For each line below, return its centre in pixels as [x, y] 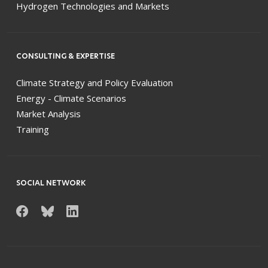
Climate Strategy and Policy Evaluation [95, 82]
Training [33, 129]
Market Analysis [48, 113]
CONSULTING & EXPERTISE [66, 56]
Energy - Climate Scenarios [71, 98]
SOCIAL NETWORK [51, 182]
